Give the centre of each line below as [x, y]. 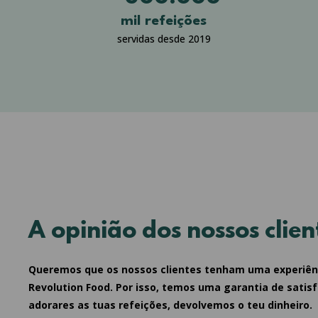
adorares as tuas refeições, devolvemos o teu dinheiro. [170, 305]
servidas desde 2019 [164, 38]
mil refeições [164, 21]
